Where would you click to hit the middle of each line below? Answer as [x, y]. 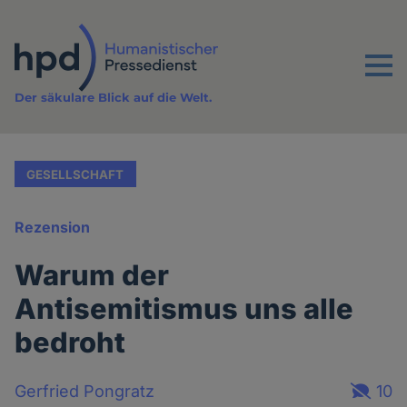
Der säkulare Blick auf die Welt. [114, 98]
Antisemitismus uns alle [184, 309]
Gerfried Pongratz [85, 391]
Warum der [92, 275]
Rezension [53, 228]
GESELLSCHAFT [75, 174]
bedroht [70, 342]
